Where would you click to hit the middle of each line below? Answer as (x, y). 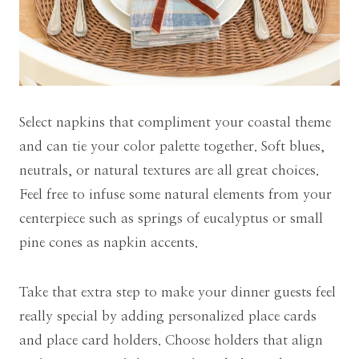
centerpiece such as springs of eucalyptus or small (171, 219)
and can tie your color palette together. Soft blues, (172, 147)
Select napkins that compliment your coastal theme (175, 123)
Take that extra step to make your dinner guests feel (177, 292)
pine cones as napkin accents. (109, 243)
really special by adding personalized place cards (168, 317)
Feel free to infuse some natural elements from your (175, 195)
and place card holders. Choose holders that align (171, 341)
